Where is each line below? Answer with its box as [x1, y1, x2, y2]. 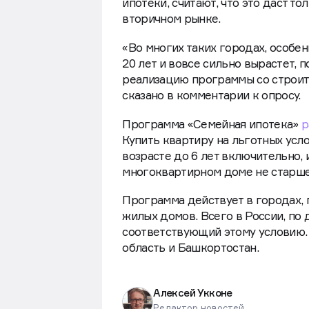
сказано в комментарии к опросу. [122, 88, 301, 102]
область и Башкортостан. [122, 241, 259, 255]
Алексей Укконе [153, 286, 232, 299]
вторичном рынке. [122, 12, 221, 26]
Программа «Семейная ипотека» [122, 117, 301, 131]
